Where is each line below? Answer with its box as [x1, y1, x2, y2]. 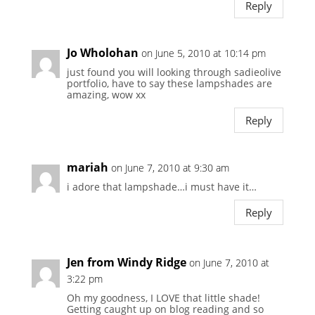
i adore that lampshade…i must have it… [66, 180, 257, 194]
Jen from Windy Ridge [66, 255, 186, 271]
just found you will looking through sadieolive [66, 65, 281, 79]
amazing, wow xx [66, 88, 146, 102]
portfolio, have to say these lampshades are [66, 77, 272, 91]
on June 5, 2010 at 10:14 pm [141, 46, 266, 60]
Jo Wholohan [66, 45, 139, 61]
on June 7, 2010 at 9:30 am [110, 161, 229, 175]
